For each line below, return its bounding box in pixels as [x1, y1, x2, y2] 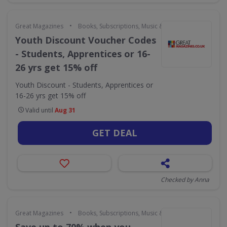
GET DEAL [92, 127, 137, 139]
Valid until [24, 106, 55, 115]
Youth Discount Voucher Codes [15, 34, 156, 46]
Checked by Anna [161, 175, 209, 184]
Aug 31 [55, 106, 75, 115]
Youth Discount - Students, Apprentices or [15, 80, 153, 90]
